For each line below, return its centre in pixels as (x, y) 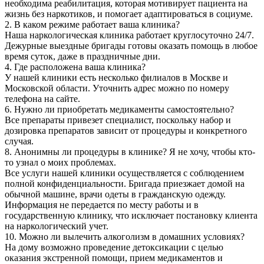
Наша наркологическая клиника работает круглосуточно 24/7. (129, 35)
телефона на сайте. (42, 98)
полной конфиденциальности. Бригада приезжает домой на (125, 183)
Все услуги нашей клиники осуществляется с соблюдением (124, 173)
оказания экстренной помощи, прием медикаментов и (114, 258)
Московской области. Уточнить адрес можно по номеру (117, 88)
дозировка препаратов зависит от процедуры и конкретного (126, 130)
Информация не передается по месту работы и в (102, 204)
